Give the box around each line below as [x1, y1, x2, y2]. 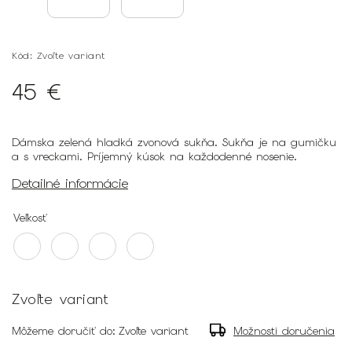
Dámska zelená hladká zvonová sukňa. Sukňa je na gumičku [12, 135, 336, 149]
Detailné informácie [12, 174, 128, 192]
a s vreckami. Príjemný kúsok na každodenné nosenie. [12, 149, 297, 163]
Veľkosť [13, 210, 46, 225]
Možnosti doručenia [233, 323, 335, 338]
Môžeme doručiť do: [12, 323, 115, 338]
